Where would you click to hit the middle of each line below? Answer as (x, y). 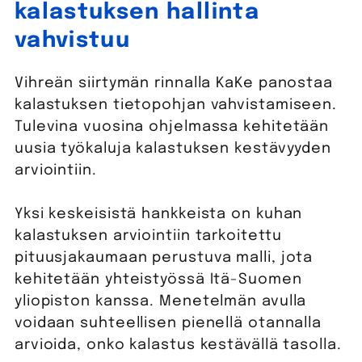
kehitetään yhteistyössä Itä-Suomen (158, 280)
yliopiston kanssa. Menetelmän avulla (160, 302)
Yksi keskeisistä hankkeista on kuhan (158, 215)
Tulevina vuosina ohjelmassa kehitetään (172, 127)
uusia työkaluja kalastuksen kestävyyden (173, 149)
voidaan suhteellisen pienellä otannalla (168, 324)
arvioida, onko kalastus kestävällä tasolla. (178, 345)
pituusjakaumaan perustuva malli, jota (164, 258)
